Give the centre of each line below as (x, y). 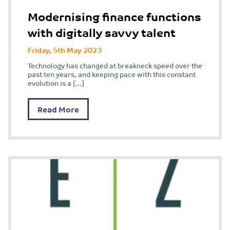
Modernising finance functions (114, 16)
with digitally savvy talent (102, 32)
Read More (58, 109)
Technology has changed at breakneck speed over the (115, 66)
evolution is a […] (56, 83)
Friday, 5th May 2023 (65, 49)
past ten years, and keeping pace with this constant (112, 74)
